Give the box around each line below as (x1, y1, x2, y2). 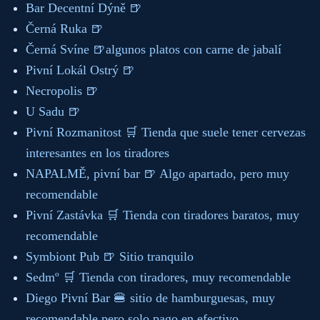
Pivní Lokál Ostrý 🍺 (26, 62, 135, 77)
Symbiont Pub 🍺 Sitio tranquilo (26, 249, 194, 264)
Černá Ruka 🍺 (26, 21, 104, 36)
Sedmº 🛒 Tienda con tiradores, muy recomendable (26, 269, 291, 284)
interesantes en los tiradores (26, 145, 169, 160)
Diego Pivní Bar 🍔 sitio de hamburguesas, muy (26, 290, 275, 305)
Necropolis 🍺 (26, 83, 99, 98)
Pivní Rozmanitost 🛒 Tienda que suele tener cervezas (26, 124, 306, 139)
